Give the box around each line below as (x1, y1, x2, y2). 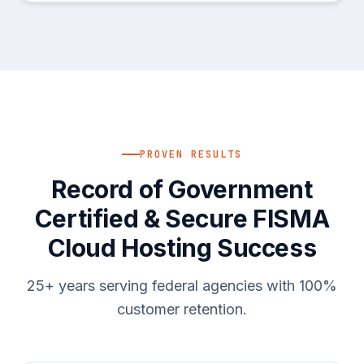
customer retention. (117, 300, 247, 318)
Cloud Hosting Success (47, 232, 317, 262)
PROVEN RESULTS (140, 147, 242, 161)
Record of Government (51, 174, 313, 204)
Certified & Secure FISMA (34, 203, 330, 233)
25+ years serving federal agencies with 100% (27, 276, 337, 294)
